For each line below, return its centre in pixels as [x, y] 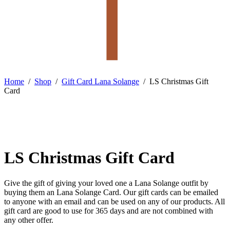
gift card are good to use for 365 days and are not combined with [109, 210]
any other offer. [29, 220]
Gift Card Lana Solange [100, 81]
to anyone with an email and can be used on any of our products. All [114, 201]
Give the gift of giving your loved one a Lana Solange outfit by [106, 183]
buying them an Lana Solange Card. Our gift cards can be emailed [111, 192]
